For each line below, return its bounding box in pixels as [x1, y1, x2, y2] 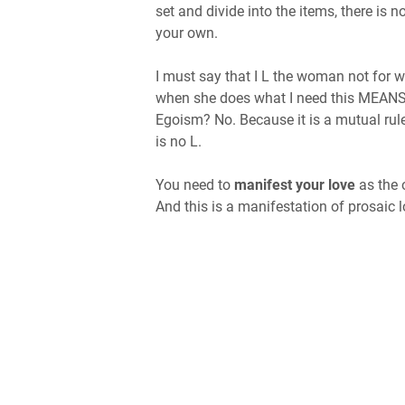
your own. [155, 24, 218, 42]
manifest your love [234, 176, 355, 193]
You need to [155, 176, 234, 193]
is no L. [155, 133, 202, 150]
